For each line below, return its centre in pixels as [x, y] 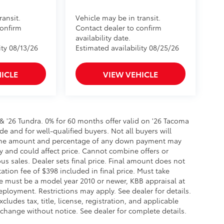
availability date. [103, 38]
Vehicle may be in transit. [118, 18]
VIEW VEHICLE [130, 74]
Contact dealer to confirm [118, 28]
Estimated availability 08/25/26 [127, 48]
